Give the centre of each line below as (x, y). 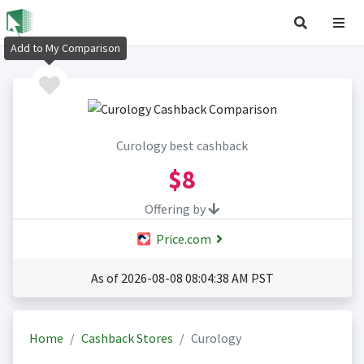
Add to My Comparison (65, 48)
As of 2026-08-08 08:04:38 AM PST (182, 278)
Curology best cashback (182, 146)
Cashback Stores (127, 338)
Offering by (176, 209)
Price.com (182, 239)
